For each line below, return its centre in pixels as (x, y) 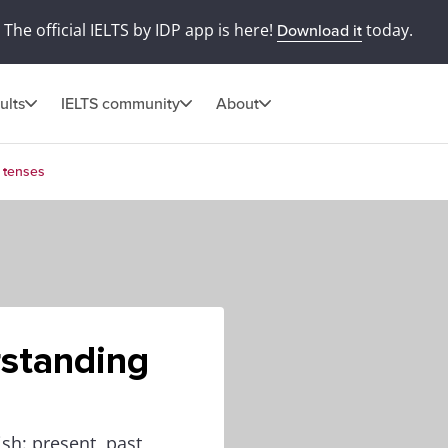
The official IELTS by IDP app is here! (140, 30)
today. (387, 30)
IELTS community (120, 103)
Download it (319, 31)
